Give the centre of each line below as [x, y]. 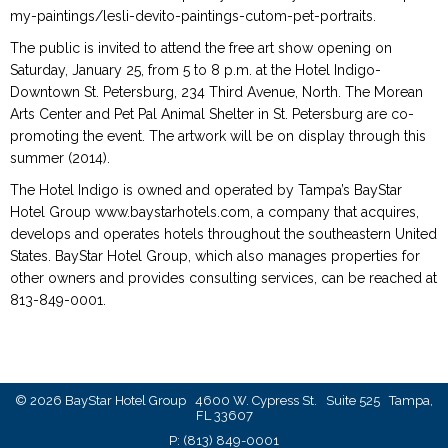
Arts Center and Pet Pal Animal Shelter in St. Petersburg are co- [212, 114]
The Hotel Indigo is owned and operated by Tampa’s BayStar [206, 190]
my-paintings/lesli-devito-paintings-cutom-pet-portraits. [193, 16]
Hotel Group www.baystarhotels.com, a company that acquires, [214, 212]
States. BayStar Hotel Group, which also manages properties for [215, 256]
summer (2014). [60, 158]
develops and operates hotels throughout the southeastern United [223, 234]
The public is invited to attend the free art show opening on [201, 48]
